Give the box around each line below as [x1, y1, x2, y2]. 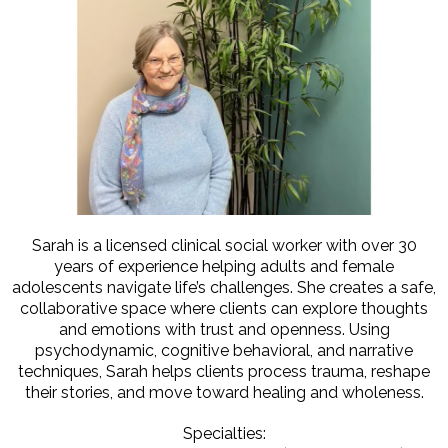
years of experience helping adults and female [54, 256, 394, 276]
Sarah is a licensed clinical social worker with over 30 [31, 235, 417, 255]
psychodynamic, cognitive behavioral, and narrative [35, 340, 413, 360]
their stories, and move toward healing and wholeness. [24, 382, 424, 402]
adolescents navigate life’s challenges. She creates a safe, [12, 277, 436, 297]
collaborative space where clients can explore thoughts [20, 298, 428, 318]
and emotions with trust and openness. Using [58, 319, 390, 339]
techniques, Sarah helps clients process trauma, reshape [18, 361, 430, 381]
